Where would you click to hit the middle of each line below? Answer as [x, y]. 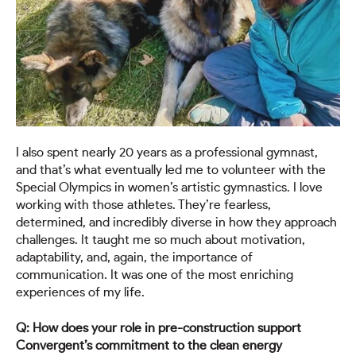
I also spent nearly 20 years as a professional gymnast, [167, 153]
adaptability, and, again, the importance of [134, 258]
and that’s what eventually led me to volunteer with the [171, 170]
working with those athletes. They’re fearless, [143, 205]
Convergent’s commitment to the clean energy [149, 345]
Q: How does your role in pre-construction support [159, 328]
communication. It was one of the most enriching [155, 275]
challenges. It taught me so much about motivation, [161, 240]
